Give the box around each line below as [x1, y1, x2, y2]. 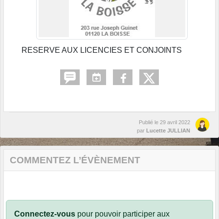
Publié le [139, 119, 160, 126]
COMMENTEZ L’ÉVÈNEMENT [10, 155, 140, 166]
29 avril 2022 [160, 119, 190, 126]
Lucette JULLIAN [146, 128, 190, 134]
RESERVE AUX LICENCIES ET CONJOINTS [22, 46, 182, 55]
